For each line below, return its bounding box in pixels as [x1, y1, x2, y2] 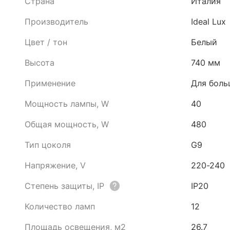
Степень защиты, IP [25, 181, 104, 191]
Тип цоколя [25, 140, 71, 150]
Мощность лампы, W [25, 99, 109, 109]
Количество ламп [25, 201, 95, 212]
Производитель [25, 16, 88, 27]
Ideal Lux [191, 16, 226, 27]
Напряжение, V [25, 160, 86, 170]
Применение [25, 78, 75, 88]
